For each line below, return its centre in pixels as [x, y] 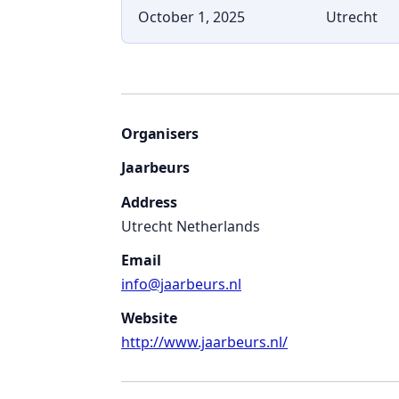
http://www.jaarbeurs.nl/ [204, 342]
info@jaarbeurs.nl [181, 285]
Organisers [160, 134]
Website [149, 318]
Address [149, 203]
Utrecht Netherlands [191, 227]
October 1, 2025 [191, 17]
